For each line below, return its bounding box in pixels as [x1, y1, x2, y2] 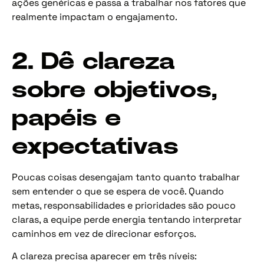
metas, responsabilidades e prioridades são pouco [12, 199, 236, 212]
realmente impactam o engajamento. [12, 10, 177, 23]
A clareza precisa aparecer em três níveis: [12, 249, 197, 262]
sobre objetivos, [12, 78, 217, 102]
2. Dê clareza [12, 49, 175, 74]
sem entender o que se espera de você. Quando [12, 184, 224, 197]
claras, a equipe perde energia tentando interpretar [12, 213, 242, 226]
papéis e [12, 106, 121, 130]
